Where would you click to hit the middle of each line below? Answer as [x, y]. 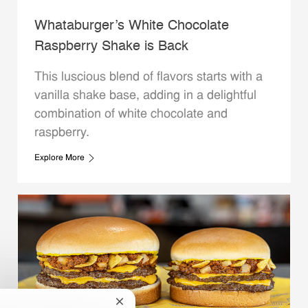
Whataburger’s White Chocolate [131, 26]
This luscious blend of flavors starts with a [148, 78]
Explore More [59, 158]
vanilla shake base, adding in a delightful [145, 96]
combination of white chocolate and [131, 115]
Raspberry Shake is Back [111, 47]
